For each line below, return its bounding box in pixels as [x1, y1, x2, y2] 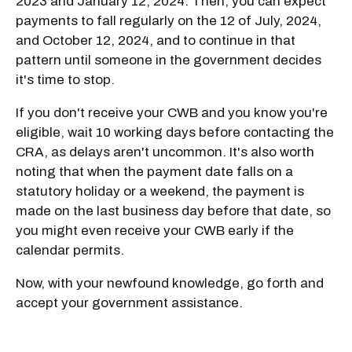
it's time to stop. [16, 71, 115, 87]
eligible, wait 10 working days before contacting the [16, 124, 334, 140]
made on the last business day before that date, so [16, 203, 331, 218]
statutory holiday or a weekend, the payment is [16, 183, 304, 199]
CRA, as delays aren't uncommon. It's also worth [16, 144, 314, 159]
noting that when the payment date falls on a [16, 163, 293, 179]
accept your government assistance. [16, 295, 243, 310]
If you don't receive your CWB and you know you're [16, 104, 328, 120]
